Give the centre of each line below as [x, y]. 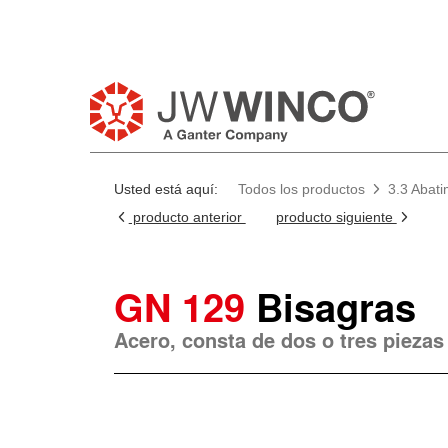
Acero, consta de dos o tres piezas [278, 339]
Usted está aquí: [165, 188]
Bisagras [335, 306]
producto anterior [187, 216]
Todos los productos [301, 188]
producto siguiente [336, 216]
